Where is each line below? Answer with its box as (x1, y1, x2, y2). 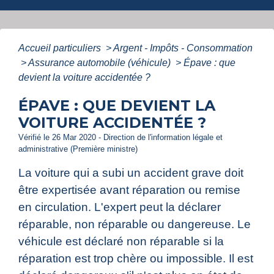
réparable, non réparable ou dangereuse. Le (18, 218, 251, 231)
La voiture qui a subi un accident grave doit (18, 166, 243, 180)
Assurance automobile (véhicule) (28, 57, 173, 68)
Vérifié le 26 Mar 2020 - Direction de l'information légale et (18, 133, 223, 143)
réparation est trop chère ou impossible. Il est (18, 252, 253, 265)
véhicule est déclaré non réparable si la (18, 235, 224, 248)
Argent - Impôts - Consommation (113, 43, 253, 54)
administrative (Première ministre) (18, 144, 138, 154)
